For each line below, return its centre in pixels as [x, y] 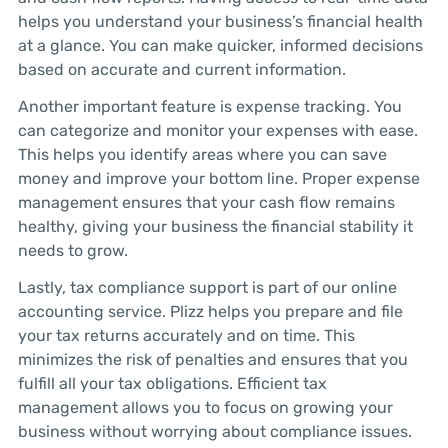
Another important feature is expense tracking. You [209, 107]
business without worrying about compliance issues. [214, 431]
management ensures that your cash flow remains [206, 203]
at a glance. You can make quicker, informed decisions [220, 46]
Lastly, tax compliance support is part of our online [207, 287]
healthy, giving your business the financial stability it [215, 227]
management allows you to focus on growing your [205, 407]
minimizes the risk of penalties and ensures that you [212, 359]
